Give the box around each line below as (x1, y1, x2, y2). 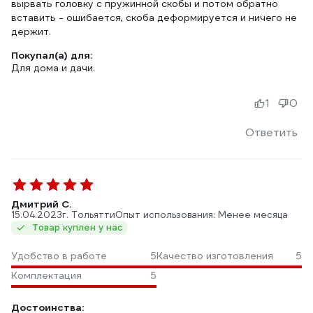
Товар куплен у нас (32, 221, 123, 233)
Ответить (245, 125, 298, 140)
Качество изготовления (156, 249, 273, 262)
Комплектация (11, 269, 82, 282)
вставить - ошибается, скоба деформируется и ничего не (11, 11, 297, 24)
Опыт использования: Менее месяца (115, 209, 288, 221)
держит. (11, 25, 51, 38)
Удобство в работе (11, 249, 107, 262)
